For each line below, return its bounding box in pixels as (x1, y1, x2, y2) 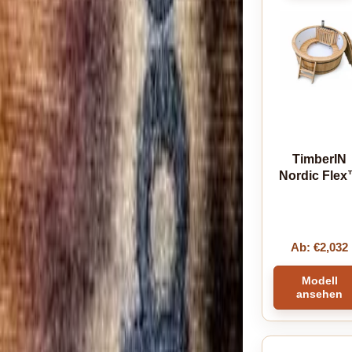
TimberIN (292, 152, 347, 166)
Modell (301, 273, 338, 287)
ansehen (296, 287, 343, 300)
